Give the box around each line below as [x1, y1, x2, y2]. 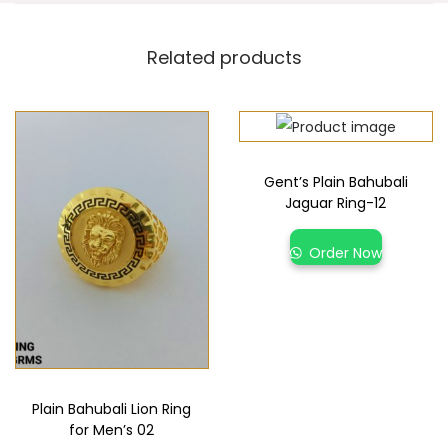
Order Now [305, 243, 383, 264]
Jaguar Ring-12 [285, 193, 387, 214]
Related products [146, 45, 302, 71]
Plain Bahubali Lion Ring [32, 399, 192, 420]
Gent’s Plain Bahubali [263, 172, 408, 193]
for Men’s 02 [69, 420, 155, 441]
